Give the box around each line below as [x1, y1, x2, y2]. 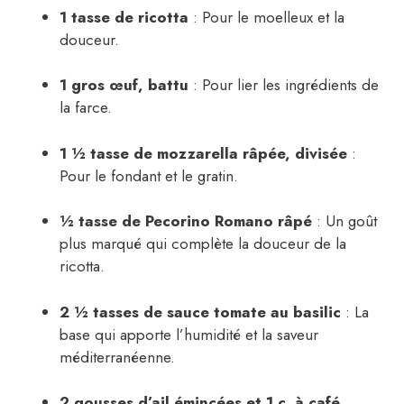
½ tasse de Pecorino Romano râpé [60, 210, 312, 233]
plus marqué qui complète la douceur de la [60, 233, 346, 255]
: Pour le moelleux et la [188, 5, 344, 28]
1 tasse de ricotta [60, 5, 188, 28]
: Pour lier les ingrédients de [188, 74, 379, 96]
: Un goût [312, 210, 377, 233]
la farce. [60, 96, 112, 119]
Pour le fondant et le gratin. [60, 164, 238, 187]
